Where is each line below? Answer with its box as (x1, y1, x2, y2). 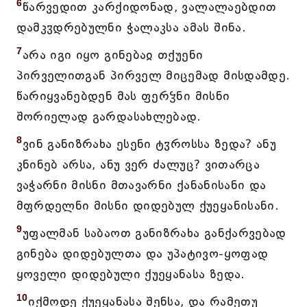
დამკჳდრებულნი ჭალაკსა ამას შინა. (16, 20, 247, 35)
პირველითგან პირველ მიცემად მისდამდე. (16, 68, 291, 83)
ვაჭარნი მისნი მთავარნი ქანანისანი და (16, 177, 267, 193)
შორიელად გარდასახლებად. (16, 109, 201, 124)
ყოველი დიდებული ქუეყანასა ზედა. (16, 267, 245, 282)
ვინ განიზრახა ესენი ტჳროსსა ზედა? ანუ (22, 136, 277, 151)
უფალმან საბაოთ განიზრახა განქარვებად (22, 225, 286, 241)
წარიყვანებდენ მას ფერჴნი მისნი (16, 88, 230, 103)
